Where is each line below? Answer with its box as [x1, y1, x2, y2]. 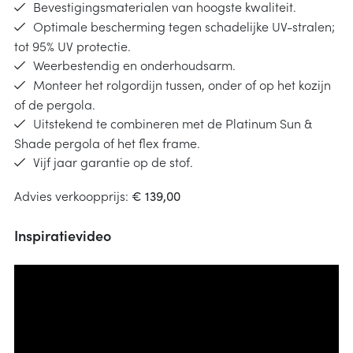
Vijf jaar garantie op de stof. [33, 153, 193, 170]
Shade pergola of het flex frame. [14, 134, 200, 151]
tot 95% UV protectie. [14, 37, 131, 54]
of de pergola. [14, 95, 95, 113]
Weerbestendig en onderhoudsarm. [33, 56, 236, 73]
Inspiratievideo [14, 225, 111, 245]
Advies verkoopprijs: [14, 187, 132, 204]
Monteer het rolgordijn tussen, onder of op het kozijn [33, 76, 331, 93]
